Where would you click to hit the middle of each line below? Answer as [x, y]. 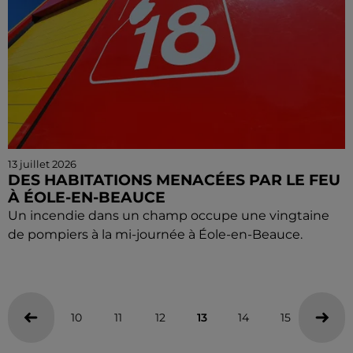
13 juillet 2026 [42, 164]
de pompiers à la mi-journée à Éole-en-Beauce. [155, 234]
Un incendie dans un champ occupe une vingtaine [169, 216]
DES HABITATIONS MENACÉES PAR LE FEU [174, 180]
